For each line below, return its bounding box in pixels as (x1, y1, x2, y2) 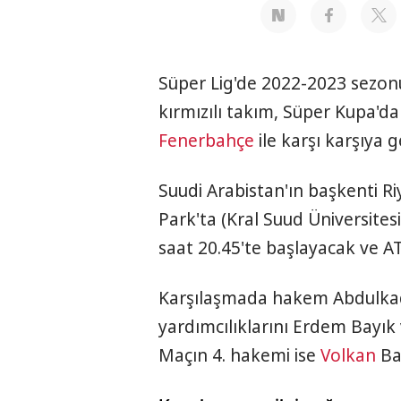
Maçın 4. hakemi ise (158, 344, 320, 368)
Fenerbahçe (158, 129, 254, 153)
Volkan (320, 344, 376, 368)
